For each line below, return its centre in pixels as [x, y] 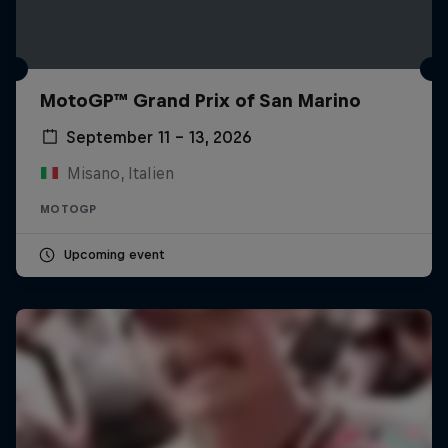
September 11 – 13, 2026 [159, 136]
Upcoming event [114, 254]
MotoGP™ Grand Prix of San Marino [200, 100]
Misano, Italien [120, 172]
